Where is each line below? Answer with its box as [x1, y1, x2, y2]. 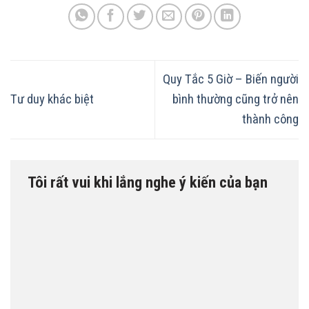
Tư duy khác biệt [10, 91, 94, 107]
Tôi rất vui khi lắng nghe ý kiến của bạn [28, 172, 271, 191]
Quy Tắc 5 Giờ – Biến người [163, 71, 299, 87]
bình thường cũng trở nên [172, 91, 299, 107]
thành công [242, 111, 299, 127]
